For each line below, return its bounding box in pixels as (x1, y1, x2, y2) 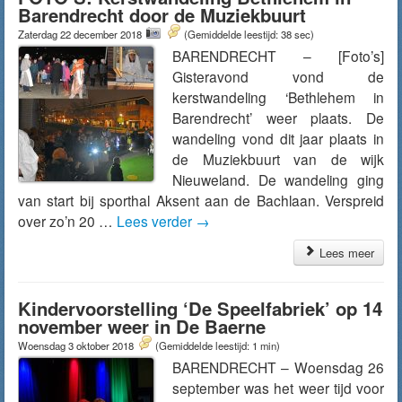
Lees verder (117, 211, 196, 231)
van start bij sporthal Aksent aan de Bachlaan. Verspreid (18, 190, 384, 210)
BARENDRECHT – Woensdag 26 (172, 357, 384, 377)
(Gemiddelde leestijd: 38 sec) (184, 27, 314, 41)
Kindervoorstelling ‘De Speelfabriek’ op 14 (18, 295, 382, 321)
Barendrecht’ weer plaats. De (172, 108, 384, 127)
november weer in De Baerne (18, 313, 266, 339)
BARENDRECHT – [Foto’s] (172, 46, 384, 66)
